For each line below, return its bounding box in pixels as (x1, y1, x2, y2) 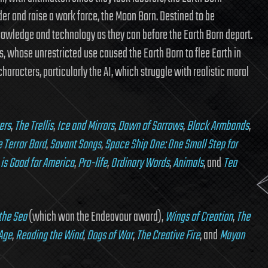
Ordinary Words (111, 153, 169, 173)
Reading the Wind (16, 226, 83, 246)
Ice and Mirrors (57, 116, 114, 136)
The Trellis (14, 116, 53, 136)
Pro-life (78, 153, 107, 173)
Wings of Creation (165, 207, 233, 227)
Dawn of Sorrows (118, 116, 183, 136)
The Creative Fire (136, 226, 200, 246)
